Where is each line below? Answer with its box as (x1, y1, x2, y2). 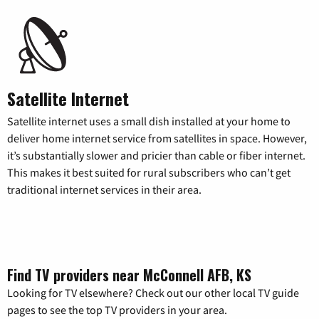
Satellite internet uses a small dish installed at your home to (7, 113, 291, 128)
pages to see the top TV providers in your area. (7, 302, 227, 317)
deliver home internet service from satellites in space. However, (7, 130, 307, 145)
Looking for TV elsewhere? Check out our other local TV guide (7, 285, 299, 300)
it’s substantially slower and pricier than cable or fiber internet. (7, 147, 305, 162)
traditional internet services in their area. (7, 182, 202, 197)
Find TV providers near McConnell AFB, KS (7, 263, 251, 286)
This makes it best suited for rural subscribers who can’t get (7, 164, 291, 179)
